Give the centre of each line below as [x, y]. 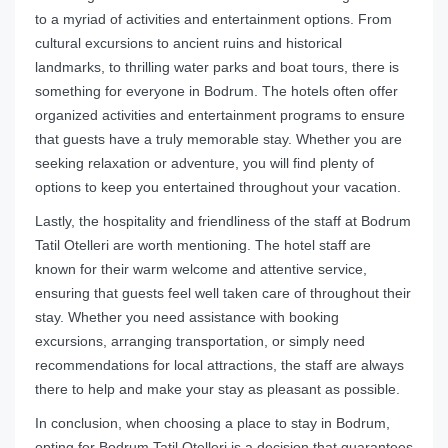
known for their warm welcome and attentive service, [201, 269]
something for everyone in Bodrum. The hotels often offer [216, 91]
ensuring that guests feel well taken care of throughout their [223, 293]
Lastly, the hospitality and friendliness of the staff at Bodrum [223, 221]
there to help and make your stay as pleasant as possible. [217, 389]
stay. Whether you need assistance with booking [187, 317]
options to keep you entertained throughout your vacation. [218, 187]
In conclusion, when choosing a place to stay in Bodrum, [212, 423]
